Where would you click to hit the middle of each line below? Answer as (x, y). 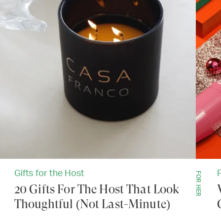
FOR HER (199, 184)
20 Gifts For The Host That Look (97, 190)
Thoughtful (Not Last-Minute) (92, 204)
